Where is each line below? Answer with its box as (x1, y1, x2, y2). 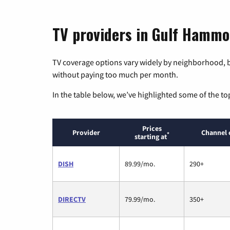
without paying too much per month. (52, 69, 178, 80)
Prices (142, 123, 162, 133)
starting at (134, 131, 167, 141)
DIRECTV (58, 194, 86, 204)
